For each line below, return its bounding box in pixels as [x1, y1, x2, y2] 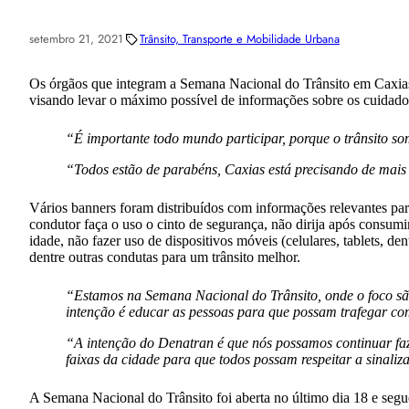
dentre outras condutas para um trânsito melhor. [29, 248, 300, 265]
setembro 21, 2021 [29, 30, 123, 48]
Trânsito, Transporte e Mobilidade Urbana [140, 30, 340, 48]
